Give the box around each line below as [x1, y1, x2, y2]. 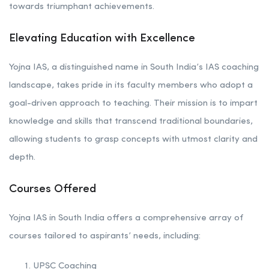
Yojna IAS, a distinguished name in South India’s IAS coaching [9, 63, 259, 73]
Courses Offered [9, 184, 96, 196]
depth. [9, 153, 35, 163]
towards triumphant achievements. [9, 2, 154, 12]
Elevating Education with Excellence [9, 33, 195, 45]
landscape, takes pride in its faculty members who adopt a [9, 81, 253, 91]
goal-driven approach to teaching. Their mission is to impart [9, 99, 258, 109]
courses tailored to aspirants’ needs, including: [9, 232, 201, 241]
